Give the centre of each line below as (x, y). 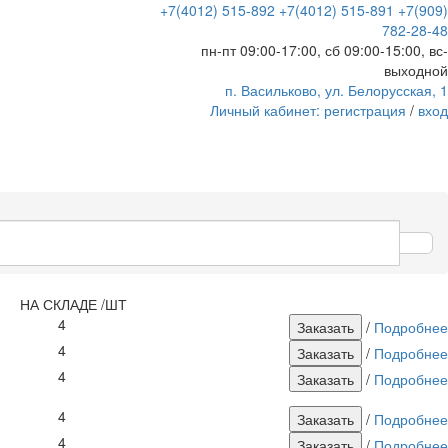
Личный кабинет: (267, 110)
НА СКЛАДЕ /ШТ (73, 304)
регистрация (365, 110)
